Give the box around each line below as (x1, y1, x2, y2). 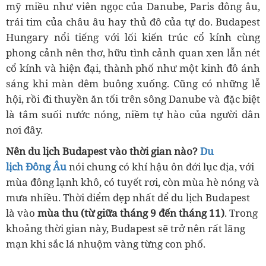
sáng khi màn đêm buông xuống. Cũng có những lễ (6, 77, 260, 90)
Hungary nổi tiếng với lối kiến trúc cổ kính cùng (6, 30, 260, 44)
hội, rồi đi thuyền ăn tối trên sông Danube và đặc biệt (6, 92, 260, 106)
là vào (6, 206, 37, 220)
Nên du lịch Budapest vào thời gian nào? (6, 144, 200, 158)
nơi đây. (6, 123, 43, 137)
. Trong (224, 206, 258, 220)
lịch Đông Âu (6, 160, 66, 173)
